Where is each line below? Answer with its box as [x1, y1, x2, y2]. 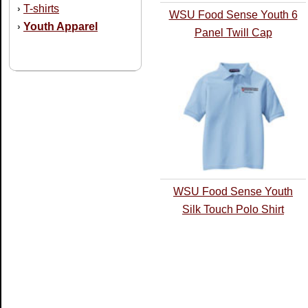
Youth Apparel [23, 21, 98, 32]
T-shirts [23, 3, 59, 14]
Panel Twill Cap [194, 27, 272, 38]
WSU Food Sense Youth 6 [168, 9, 298, 21]
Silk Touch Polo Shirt [182, 203, 284, 215]
